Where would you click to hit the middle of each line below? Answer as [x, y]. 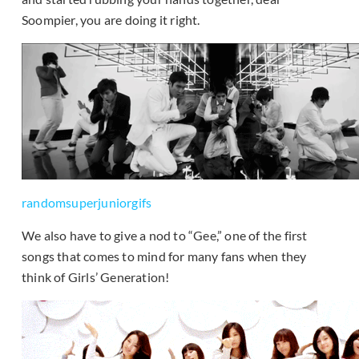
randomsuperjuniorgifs [87, 202]
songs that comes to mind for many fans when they [164, 256]
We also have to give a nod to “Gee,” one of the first [165, 235]
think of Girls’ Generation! [96, 276]
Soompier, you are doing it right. [111, 19]
